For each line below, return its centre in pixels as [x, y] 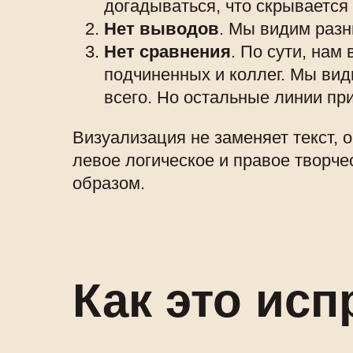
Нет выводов [162, 29]
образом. [109, 184]
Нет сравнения [167, 52]
